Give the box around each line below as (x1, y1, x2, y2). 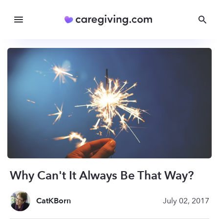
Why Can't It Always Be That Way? (10, 168, 194, 184)
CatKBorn (36, 196, 71, 207)
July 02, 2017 (163, 196, 209, 207)
